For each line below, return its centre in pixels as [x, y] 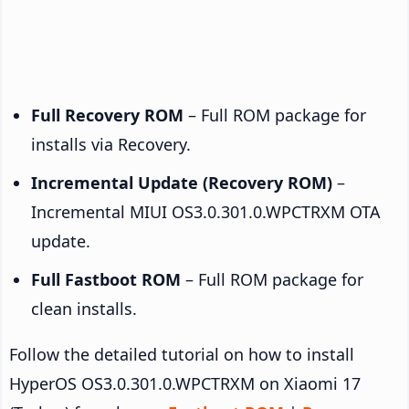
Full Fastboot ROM [106, 279]
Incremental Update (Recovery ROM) [182, 182]
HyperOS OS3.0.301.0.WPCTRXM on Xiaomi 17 [185, 383]
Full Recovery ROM [107, 115]
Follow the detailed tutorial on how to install [182, 354]
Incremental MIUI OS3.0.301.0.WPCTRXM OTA [206, 211]
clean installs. [84, 308]
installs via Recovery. [111, 144]
